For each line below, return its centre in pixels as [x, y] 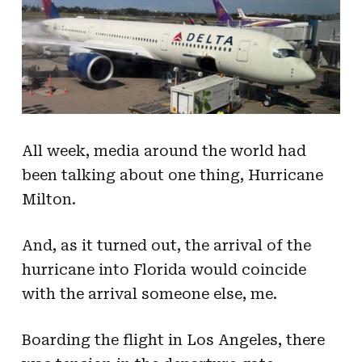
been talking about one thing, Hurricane [172, 175]
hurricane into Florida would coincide [164, 269]
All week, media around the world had [164, 150]
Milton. [48, 199]
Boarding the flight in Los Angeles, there [173, 339]
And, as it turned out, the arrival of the [166, 245]
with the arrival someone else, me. [149, 293]
